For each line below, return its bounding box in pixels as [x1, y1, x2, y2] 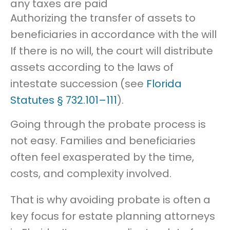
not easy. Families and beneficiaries [10, 133, 196, 148]
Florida [146, 76, 182, 91]
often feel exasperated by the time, [10, 150, 194, 165]
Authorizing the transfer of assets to [10, 11, 196, 26]
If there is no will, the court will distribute [10, 44, 213, 59]
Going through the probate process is [10, 117, 206, 132]
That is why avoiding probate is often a [10, 192, 210, 207]
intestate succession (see [10, 76, 146, 91]
